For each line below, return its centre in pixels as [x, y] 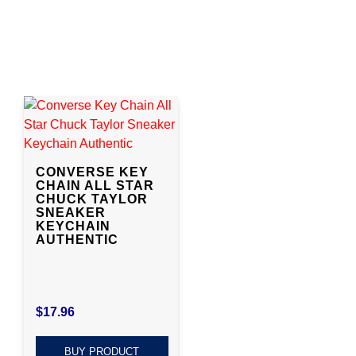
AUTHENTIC [77, 239]
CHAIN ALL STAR [95, 185]
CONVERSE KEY [92, 172]
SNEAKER [71, 212]
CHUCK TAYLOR [92, 199]
